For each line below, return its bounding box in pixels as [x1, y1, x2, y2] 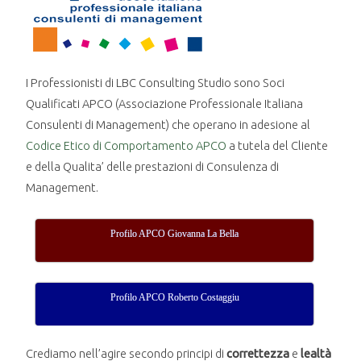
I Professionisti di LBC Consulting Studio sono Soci [26, 76, 285, 90]
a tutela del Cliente [226, 139, 329, 153]
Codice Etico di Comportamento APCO [26, 139, 227, 153]
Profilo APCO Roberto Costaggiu [110, 292, 239, 304]
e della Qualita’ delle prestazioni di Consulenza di [26, 160, 280, 174]
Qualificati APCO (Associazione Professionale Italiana [26, 97, 304, 111]
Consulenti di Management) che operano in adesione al [26, 118, 311, 132]
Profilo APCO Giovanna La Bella [110, 228, 239, 240]
